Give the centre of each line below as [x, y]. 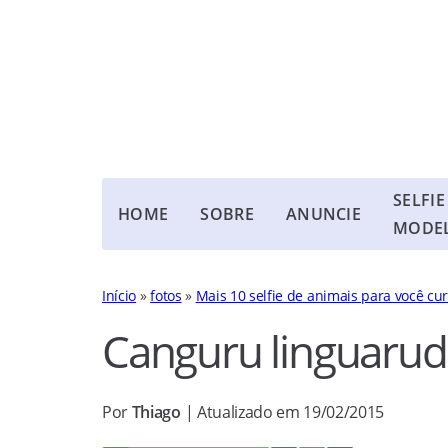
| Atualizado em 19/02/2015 [284, 412]
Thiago [158, 412]
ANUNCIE [323, 214]
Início [119, 295]
